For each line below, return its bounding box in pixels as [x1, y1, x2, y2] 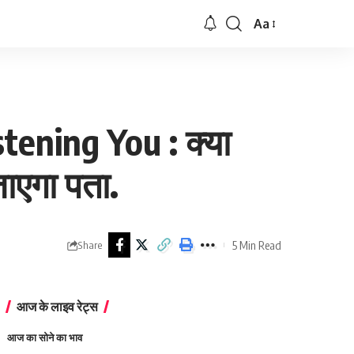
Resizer [253, 46, 295, 62]
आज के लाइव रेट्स [17, 299, 99, 314]
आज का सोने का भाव [7, 331, 83, 344]
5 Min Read [232, 237, 281, 252]
